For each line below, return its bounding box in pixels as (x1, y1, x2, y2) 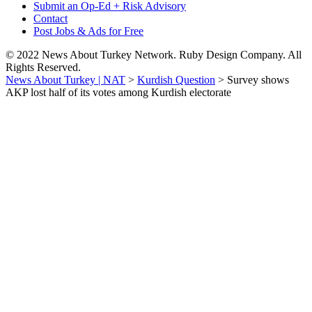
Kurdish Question (137, 74, 215, 86)
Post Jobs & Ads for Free (33, 25, 143, 37)
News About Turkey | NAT (6, 74, 125, 86)
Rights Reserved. (6, 61, 81, 73)
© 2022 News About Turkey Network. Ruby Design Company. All (6, 49, 302, 61)
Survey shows (227, 74, 289, 86)
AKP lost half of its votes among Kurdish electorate (6, 86, 231, 98)
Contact (33, 13, 68, 24)
